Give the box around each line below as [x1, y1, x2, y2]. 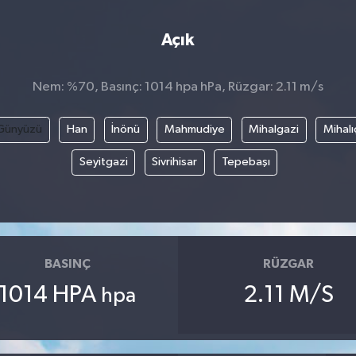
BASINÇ [44, 257, 91, 270]
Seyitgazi [79, 156, 128, 168]
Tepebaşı [221, 156, 270, 168]
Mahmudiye [164, 123, 225, 136]
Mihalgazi [249, 123, 300, 136]
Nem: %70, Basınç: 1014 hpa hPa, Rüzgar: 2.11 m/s [33, 79, 323, 94]
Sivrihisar [152, 156, 198, 168]
